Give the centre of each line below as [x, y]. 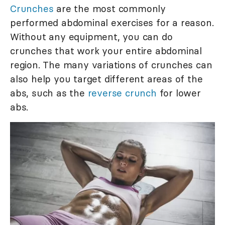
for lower [179, 93]
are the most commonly [110, 8]
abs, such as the [49, 93]
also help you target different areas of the [106, 79]
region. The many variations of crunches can [111, 65]
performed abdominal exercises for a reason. [112, 22]
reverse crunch [122, 93]
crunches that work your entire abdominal [106, 50]
